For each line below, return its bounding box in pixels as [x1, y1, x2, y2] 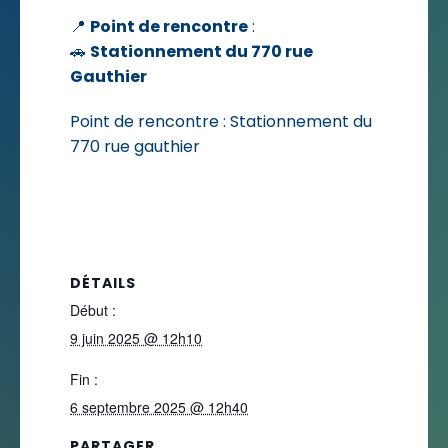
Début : [70, 300, 116, 321]
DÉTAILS [70, 273, 136, 294]
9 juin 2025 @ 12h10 [70, 328, 202, 349]
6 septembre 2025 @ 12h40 [70, 397, 248, 418]
